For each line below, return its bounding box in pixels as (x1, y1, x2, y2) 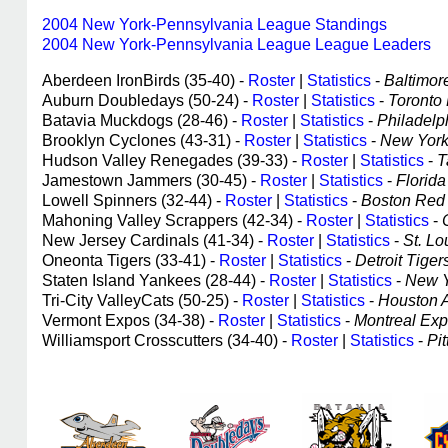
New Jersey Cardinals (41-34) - (42, 232, 267, 249)
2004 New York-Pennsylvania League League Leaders (42, 36, 431, 53)
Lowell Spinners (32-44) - (42, 192, 225, 209)
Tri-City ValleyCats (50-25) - (42, 292, 242, 309)
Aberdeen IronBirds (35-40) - (42, 72, 248, 89)
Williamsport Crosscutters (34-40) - (42, 332, 291, 349)
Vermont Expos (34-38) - (42, 312, 218, 329)
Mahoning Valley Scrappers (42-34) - (42, 212, 306, 229)
